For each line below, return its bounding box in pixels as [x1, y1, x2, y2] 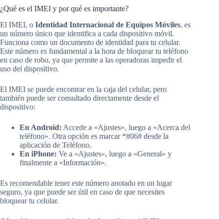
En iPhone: [20, 150, 57, 158]
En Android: [20, 123, 62, 132]
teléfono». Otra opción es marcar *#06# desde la [20, 132, 169, 141]
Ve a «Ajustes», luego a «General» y [57, 150, 172, 158]
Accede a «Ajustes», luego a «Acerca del [62, 123, 190, 132]
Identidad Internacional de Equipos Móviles [35, 21, 180, 29]
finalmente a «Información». [20, 158, 107, 167]
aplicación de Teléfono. [20, 141, 91, 150]
